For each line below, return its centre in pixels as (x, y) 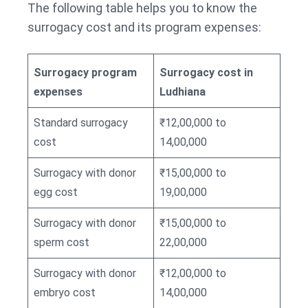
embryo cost (66, 292)
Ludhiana (183, 91)
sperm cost (63, 242)
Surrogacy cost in (206, 72)
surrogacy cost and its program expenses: (146, 27)
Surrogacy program (85, 72)
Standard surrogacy (81, 122)
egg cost (56, 192)
